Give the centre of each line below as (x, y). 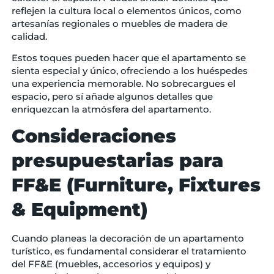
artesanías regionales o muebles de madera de (119, 23)
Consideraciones (94, 136)
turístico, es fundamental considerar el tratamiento (129, 251)
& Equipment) (79, 210)
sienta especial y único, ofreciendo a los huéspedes (129, 70)
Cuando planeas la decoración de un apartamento (128, 239)
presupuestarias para (117, 161)
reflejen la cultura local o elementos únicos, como (126, 10)
